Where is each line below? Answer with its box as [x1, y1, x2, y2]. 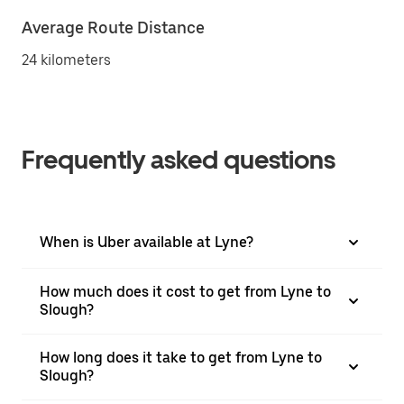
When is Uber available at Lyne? [40, 234, 253, 251]
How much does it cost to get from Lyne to [40, 283, 331, 300]
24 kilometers [22, 51, 111, 69]
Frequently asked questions [22, 144, 335, 175]
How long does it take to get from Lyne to [40, 349, 322, 366]
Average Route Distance [22, 18, 205, 37]
